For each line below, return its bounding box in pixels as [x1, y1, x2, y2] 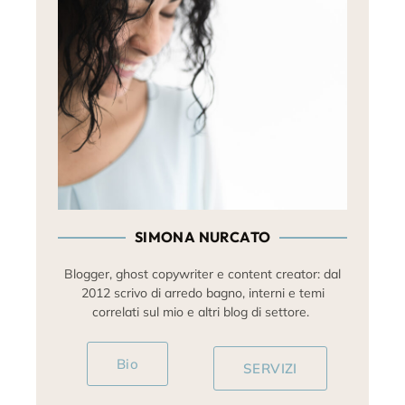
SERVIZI [243, 360, 297, 378]
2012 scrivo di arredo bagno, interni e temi [80, 285, 325, 302]
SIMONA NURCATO [134, 228, 271, 247]
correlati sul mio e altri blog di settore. [92, 304, 313, 321]
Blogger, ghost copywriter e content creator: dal [64, 266, 341, 283]
